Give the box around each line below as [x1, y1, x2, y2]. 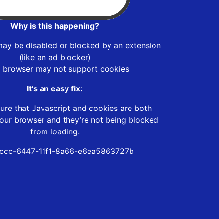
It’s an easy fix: [27, 83, 83, 93]
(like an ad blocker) [19, 52, 91, 62]
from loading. [30, 126, 80, 136]
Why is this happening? [10, 21, 99, 31]
